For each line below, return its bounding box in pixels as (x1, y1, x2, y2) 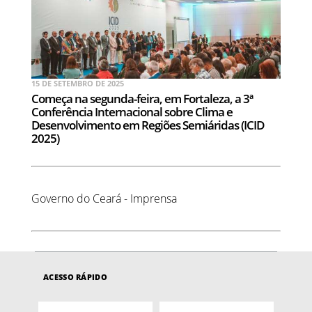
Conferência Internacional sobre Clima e (31, 104, 233, 120)
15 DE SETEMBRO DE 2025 (31, 78, 124, 89)
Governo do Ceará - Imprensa (31, 191, 177, 207)
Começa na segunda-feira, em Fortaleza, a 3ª (31, 91, 253, 107)
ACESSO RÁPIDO (43, 272, 107, 283)
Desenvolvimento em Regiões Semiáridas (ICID (31, 117, 264, 134)
